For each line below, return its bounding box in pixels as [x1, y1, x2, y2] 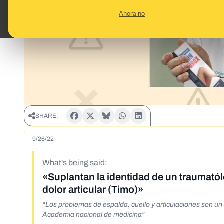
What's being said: [42, 158, 107, 167]
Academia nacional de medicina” [42, 211, 145, 219]
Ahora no [119, 9, 145, 17]
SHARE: [35, 112, 58, 120]
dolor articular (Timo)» [42, 184, 143, 195]
